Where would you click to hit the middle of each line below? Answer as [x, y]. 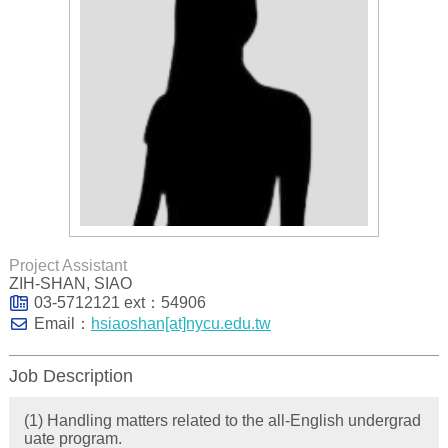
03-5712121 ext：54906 [119, 302]
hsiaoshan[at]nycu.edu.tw [180, 323]
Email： [62, 323]
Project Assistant [67, 265]
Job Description [70, 375]
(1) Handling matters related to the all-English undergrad [222, 420]
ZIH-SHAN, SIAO [70, 283]
